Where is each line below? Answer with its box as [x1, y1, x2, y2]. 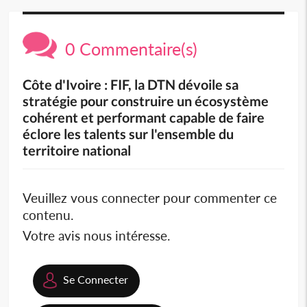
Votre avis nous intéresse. [23, 227, 171, 243]
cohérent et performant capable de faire [23, 108, 265, 125]
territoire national [23, 141, 132, 158]
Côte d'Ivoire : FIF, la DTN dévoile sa [23, 75, 239, 93]
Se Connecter [63, 272, 129, 286]
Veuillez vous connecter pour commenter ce [23, 189, 278, 206]
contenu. [23, 206, 74, 223]
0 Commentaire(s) [57, 38, 198, 59]
